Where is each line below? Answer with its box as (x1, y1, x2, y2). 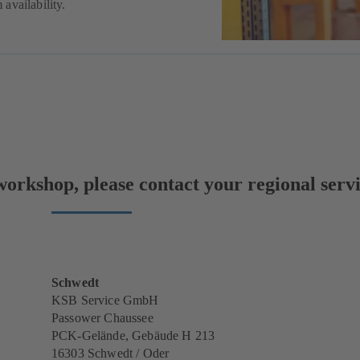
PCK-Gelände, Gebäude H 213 (51, 329, 215, 343)
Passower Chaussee (51, 311, 153, 325)
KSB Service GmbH (51, 293, 159, 308)
